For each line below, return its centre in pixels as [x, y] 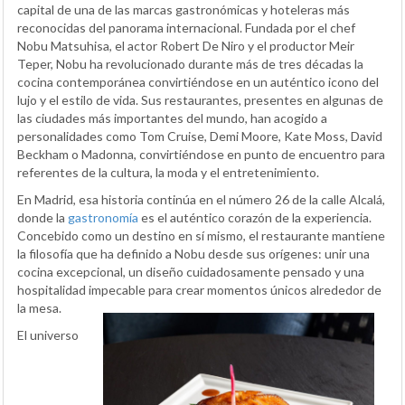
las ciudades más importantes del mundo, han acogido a [172, 118]
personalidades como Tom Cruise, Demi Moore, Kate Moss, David [200, 137]
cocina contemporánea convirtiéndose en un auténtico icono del [198, 82]
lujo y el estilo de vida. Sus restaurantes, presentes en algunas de [200, 100]
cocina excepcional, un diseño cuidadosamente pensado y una [191, 272]
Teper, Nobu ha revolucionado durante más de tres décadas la [190, 64]
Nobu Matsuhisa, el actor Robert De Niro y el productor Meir [186, 46]
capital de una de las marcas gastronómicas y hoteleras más [184, 10]
